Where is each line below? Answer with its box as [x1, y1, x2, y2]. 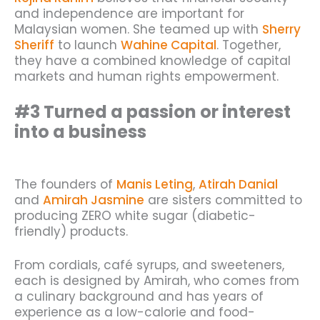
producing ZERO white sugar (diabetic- [14, 206, 256, 224]
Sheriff [14, 36, 54, 54]
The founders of [14, 175, 116, 193]
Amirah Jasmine [43, 191, 144, 209]
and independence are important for [14, 4, 244, 22]
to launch [54, 36, 121, 54]
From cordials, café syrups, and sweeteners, [14, 256, 284, 274]
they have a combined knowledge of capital [14, 51, 291, 69]
